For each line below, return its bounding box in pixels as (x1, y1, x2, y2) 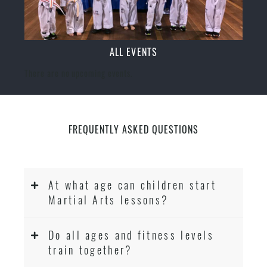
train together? (48, 241, 133, 258)
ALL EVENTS (110, 45, 157, 60)
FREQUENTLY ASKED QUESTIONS (69, 122, 198, 137)
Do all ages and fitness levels (48, 226, 215, 243)
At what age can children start (48, 176, 217, 193)
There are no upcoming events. (24, 67, 133, 80)
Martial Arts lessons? (48, 191, 169, 208)
